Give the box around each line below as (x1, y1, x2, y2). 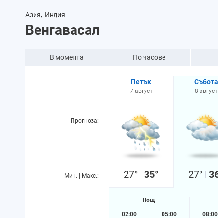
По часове (133, 54, 165, 61)
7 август (129, 88, 153, 94)
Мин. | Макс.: (64, 172, 99, 179)
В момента (49, 54, 84, 61)
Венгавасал (25, 22, 100, 38)
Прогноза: (71, 117, 99, 124)
